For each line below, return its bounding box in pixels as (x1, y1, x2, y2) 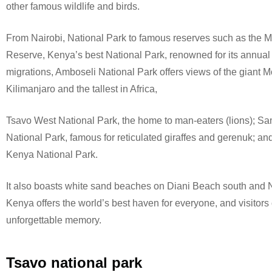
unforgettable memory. (6, 215, 101, 225)
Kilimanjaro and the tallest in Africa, (6, 84, 157, 94)
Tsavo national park (6, 254, 142, 271)
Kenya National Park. (6, 149, 98, 160)
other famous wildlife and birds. (6, 1, 140, 12)
